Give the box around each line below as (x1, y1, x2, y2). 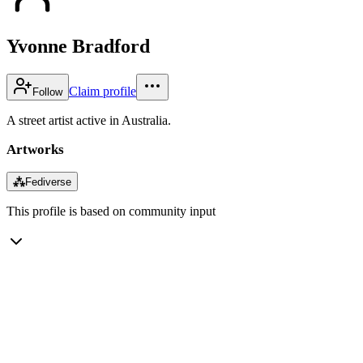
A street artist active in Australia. (6, 113, 171, 127)
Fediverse (25, 175, 71, 188)
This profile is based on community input (6, 203, 216, 218)
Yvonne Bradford (6, 35, 150, 57)
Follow (32, 85, 62, 98)
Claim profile (69, 83, 136, 98)
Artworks (6, 141, 64, 157)
